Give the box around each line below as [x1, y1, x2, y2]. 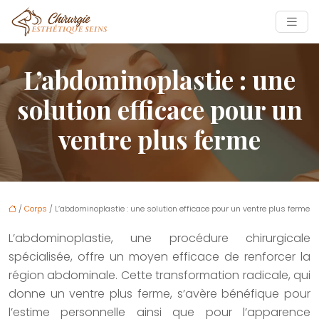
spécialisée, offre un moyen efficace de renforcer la [9, 249, 310, 266]
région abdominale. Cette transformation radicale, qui [9, 267, 310, 284]
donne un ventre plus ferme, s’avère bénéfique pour [9, 286, 310, 303]
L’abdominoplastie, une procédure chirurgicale [9, 230, 310, 247]
